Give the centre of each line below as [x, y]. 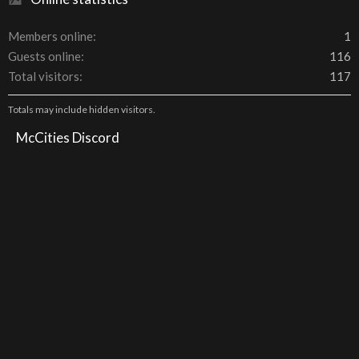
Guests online [44, 56]
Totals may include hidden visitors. [82, 109]
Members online [50, 36]
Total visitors [44, 76]
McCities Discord [68, 137]
